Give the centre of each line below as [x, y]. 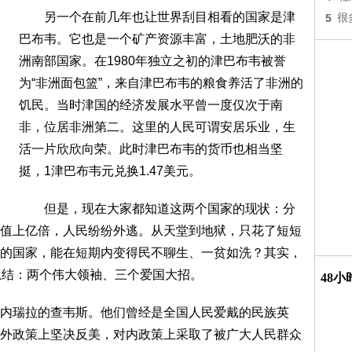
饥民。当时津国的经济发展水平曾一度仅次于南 [151, 105]
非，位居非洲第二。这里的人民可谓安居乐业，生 [157, 127]
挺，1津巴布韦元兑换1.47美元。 [110, 171]
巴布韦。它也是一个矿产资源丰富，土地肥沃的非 [157, 39]
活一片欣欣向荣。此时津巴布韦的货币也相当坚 [151, 149]
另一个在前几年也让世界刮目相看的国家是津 [157, 17]
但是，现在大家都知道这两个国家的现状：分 [157, 209]
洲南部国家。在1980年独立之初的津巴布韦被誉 [152, 61]
